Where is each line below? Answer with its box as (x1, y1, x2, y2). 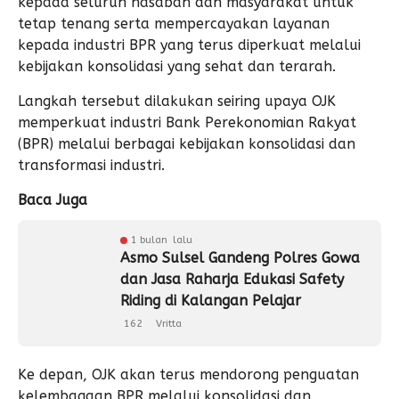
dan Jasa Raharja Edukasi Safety (120, 271, 344, 288)
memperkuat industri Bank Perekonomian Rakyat (18, 114, 356, 131)
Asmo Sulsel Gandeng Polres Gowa (120, 249, 360, 266)
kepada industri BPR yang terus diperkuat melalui (18, 37, 361, 53)
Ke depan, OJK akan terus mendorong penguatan (18, 366, 359, 383)
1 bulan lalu (131, 234, 192, 246)
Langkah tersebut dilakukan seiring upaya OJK (18, 93, 336, 110)
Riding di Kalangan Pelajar (120, 292, 301, 309)
